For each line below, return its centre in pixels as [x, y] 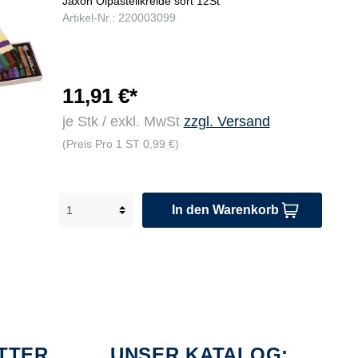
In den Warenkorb [225, 210]
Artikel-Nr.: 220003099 [119, 18]
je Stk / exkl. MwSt [123, 122]
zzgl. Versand [227, 122]
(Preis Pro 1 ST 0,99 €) [120, 144]
